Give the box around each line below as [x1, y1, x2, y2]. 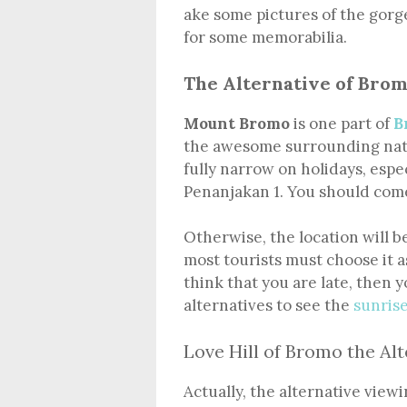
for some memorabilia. [184, 27, 347, 48]
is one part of [290, 113, 393, 134]
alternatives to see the [184, 295, 353, 316]
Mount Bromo [184, 113, 290, 134]
